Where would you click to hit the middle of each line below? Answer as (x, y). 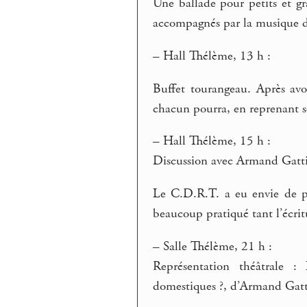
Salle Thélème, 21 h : (216, 246)
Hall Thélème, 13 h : (216, 57)
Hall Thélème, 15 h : (216, 142)
